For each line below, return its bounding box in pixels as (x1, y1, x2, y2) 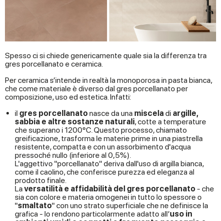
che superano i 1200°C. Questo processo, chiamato (15, 125, 187, 135)
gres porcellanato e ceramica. (5, 59, 103, 69)
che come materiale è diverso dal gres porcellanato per (5, 83, 188, 93)
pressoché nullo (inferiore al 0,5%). (15, 150, 131, 160)
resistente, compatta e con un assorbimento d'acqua (15, 142, 191, 151)
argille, (171, 108, 198, 118)
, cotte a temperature (135, 116, 206, 126)
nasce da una (88, 108, 134, 118)
